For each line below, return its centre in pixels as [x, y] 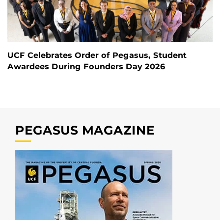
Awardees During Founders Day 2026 [86, 66]
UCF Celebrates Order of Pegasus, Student [97, 55]
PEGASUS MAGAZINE [85, 130]
